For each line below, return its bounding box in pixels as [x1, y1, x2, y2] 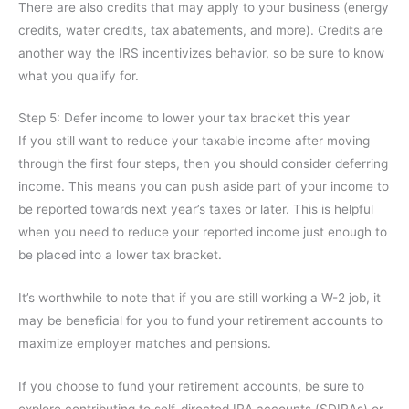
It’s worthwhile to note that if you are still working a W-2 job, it [18, 290, 381, 306]
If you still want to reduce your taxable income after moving [18, 133, 370, 149]
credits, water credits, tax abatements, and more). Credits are [18, 22, 383, 37]
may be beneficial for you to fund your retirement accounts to [18, 313, 383, 329]
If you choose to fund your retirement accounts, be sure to [18, 379, 364, 394]
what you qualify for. [18, 68, 139, 83]
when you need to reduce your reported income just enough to [18, 225, 387, 240]
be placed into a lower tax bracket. [18, 247, 222, 263]
